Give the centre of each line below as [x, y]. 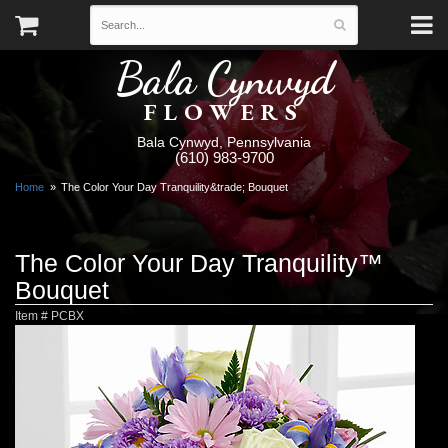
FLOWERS [224, 111]
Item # [33, 315]
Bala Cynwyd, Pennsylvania [224, 141]
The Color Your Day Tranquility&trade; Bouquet [175, 186]
